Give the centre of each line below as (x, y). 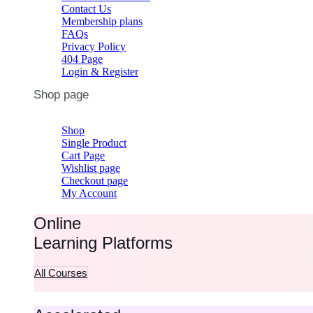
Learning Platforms (103, 243)
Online (57, 223)
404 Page (82, 59)
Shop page (61, 94)
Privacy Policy (94, 46)
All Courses (61, 272)
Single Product (94, 143)
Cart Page (83, 156)
